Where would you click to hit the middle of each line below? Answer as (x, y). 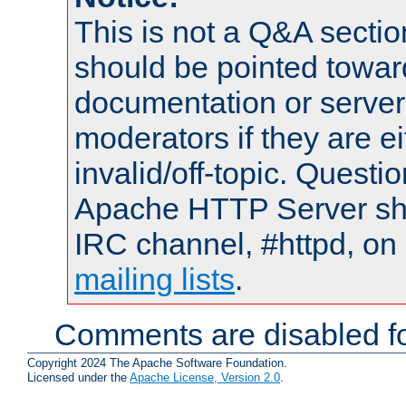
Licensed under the (78, 378)
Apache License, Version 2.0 (205, 378)
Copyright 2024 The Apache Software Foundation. (157, 363)
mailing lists (155, 280)
